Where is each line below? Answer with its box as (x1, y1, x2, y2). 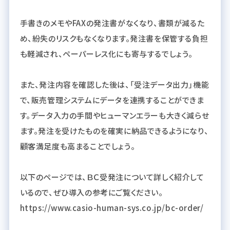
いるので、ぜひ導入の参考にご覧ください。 (20, 186, 163, 198)
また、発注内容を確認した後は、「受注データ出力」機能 (20, 79, 209, 90)
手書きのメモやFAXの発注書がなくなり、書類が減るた (20, 17, 205, 28)
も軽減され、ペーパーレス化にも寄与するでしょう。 (20, 48, 193, 59)
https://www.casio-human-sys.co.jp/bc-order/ (20, 202, 204, 213)
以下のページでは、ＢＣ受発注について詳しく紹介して (20, 171, 204, 182)
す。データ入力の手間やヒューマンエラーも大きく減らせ (20, 109, 209, 121)
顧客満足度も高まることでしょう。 (20, 140, 136, 151)
